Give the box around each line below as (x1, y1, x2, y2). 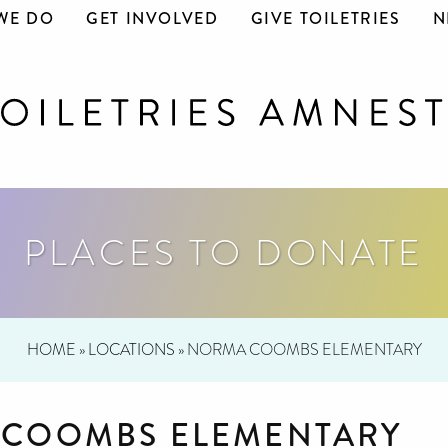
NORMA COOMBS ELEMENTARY (186, 338, 422, 361)
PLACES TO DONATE (24, 227, 424, 278)
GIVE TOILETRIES (250, 7, 401, 31)
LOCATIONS (87, 338, 175, 361)
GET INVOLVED (86, 7, 219, 31)
